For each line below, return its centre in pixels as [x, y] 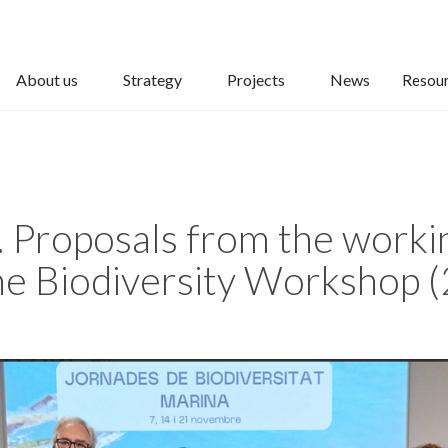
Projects [255, 79]
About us [46, 79]
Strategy [152, 79]
